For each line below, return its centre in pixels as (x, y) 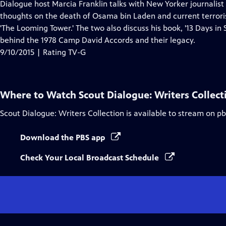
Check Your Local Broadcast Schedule (91, 158)
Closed (75, 15)
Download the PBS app (64, 137)
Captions (79, 27)
